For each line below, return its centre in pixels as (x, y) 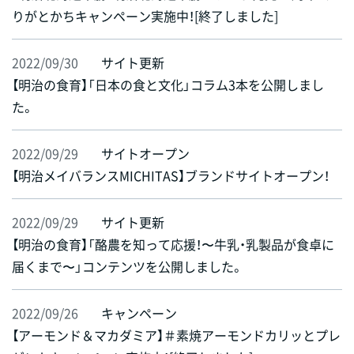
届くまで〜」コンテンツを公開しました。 (128, 267)
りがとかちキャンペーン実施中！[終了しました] (145, 16)
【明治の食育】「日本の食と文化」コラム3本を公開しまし (168, 85)
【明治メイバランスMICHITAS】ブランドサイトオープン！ (171, 176)
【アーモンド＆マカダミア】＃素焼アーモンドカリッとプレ (176, 335)
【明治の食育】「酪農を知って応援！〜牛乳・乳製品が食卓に (173, 245)
